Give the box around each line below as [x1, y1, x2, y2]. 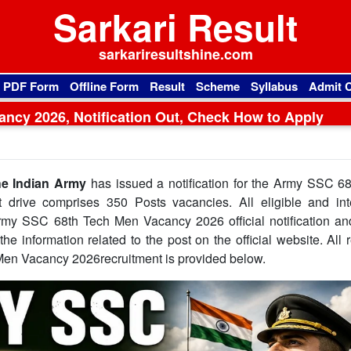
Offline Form [70, 78, 139, 95]
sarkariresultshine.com [98, 44, 253, 64]
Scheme [196, 78, 240, 95]
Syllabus [251, 78, 298, 95]
